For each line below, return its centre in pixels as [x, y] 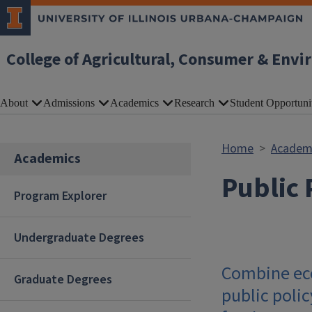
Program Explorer [60, 196]
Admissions [69, 103]
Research [194, 103]
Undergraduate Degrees [79, 238]
